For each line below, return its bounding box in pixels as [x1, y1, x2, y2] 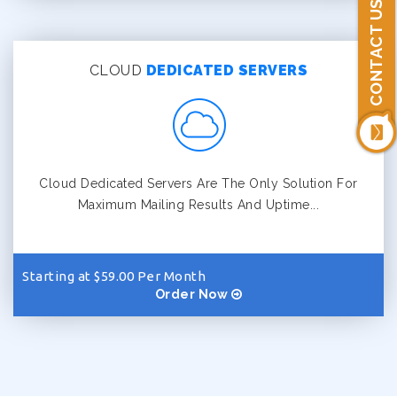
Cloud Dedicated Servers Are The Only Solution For [39, 176, 358, 191]
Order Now [154, 287, 231, 301]
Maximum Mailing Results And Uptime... [77, 198, 320, 212]
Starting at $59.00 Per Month [22, 269, 206, 284]
